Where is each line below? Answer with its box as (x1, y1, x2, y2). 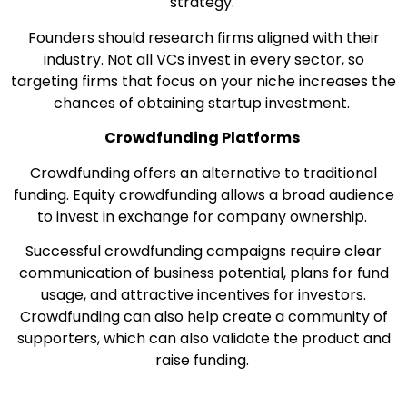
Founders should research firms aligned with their (27, 26, 380, 48)
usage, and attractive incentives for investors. (41, 283, 366, 305)
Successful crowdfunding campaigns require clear (25, 240, 382, 262)
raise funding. (154, 349, 249, 371)
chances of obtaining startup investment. (54, 92, 350, 114)
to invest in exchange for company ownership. (36, 205, 367, 227)
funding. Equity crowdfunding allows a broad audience (13, 184, 394, 205)
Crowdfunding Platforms (104, 127, 303, 149)
